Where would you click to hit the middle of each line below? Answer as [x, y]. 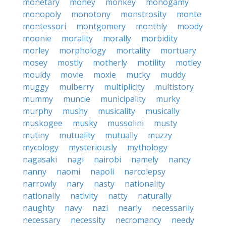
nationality [145, 184]
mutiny [36, 135]
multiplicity [124, 87]
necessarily [173, 208]
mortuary [178, 50]
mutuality [77, 135]
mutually [121, 135]
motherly [110, 63]
